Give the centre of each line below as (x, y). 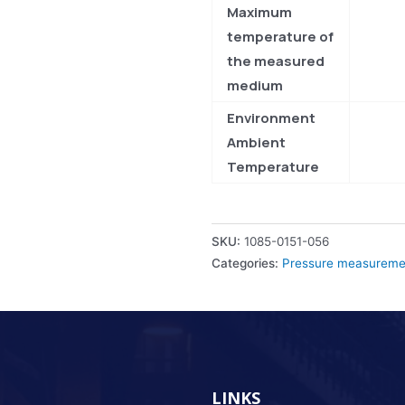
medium (255, 86)
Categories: (247, 264)
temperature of (280, 37)
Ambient (256, 143)
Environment (271, 118)
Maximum (259, 13)
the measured (276, 61)
